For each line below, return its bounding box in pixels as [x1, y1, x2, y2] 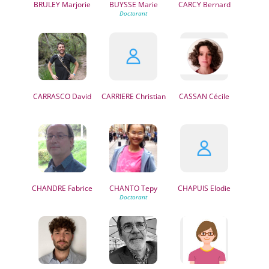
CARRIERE [101, 91, 134, 101]
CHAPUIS [178, 183, 209, 193]
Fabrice [66, 183, 93, 193]
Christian [133, 91, 166, 101]
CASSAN [179, 91, 208, 101]
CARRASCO [33, 91, 71, 101]
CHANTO [109, 183, 140, 193]
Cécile [207, 91, 230, 101]
